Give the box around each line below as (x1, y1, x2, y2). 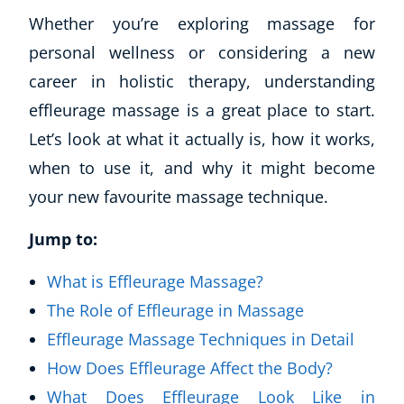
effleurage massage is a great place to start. (29, 99, 375, 121)
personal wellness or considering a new (29, 41, 375, 63)
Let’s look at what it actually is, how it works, (29, 128, 375, 150)
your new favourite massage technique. (29, 186, 328, 207)
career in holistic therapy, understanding (29, 70, 375, 92)
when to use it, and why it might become (29, 157, 375, 179)
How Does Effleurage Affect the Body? (47, 357, 333, 379)
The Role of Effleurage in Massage (47, 299, 304, 321)
